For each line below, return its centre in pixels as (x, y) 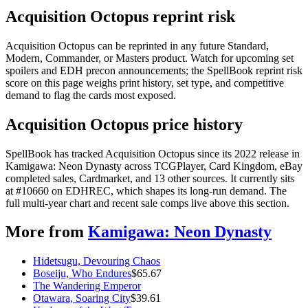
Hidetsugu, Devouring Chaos (97, 261)
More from (45, 232)
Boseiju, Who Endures (82, 274)
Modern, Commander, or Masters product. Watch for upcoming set (150, 58)
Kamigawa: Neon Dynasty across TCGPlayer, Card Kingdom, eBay (154, 166)
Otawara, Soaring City (82, 298)
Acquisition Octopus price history (124, 124)
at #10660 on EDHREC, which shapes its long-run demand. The (146, 190)
